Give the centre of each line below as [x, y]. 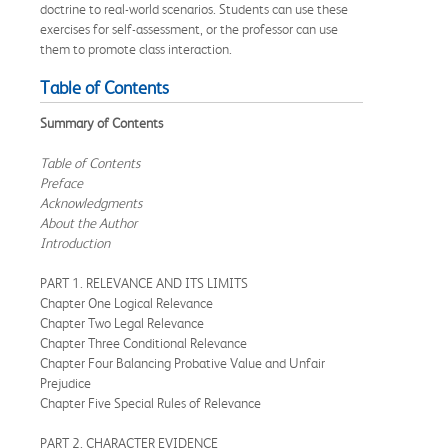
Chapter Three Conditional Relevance [145, 342]
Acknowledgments [92, 202]
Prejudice [67, 382]
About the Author [90, 222]
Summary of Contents [101, 122]
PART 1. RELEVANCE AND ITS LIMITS [145, 282]
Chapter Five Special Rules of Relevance [152, 402]
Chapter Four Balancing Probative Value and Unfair [182, 362]
